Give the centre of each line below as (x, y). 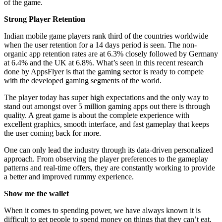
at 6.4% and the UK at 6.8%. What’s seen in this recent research (104, 63)
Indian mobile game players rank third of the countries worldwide (106, 36)
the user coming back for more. (53, 133)
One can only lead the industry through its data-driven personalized (109, 150)
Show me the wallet (36, 194)
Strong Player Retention (45, 19)
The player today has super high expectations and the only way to (106, 98)
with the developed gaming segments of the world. (83, 81)
